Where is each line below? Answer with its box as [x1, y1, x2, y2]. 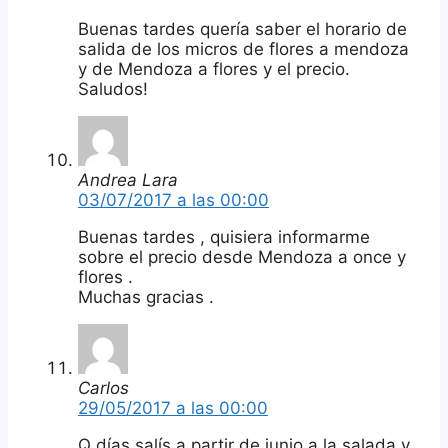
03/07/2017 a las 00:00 [78, 189, 269, 210]
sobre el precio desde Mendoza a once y [78, 246, 406, 267]
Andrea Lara [78, 169, 178, 190]
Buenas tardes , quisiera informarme [78, 226, 370, 247]
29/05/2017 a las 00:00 [78, 397, 268, 418]
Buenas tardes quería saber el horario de [78, 18, 407, 39]
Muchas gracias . [78, 286, 214, 307]
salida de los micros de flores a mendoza [78, 38, 409, 59]
